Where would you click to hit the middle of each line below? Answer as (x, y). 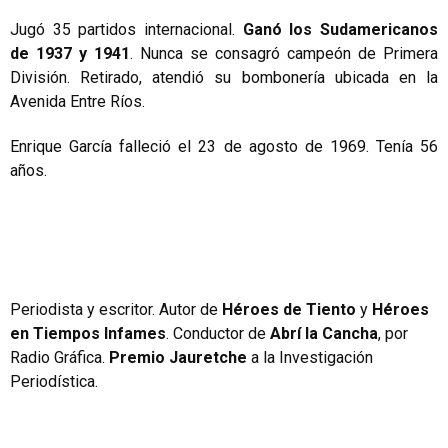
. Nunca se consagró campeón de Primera (284, 53)
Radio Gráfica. (59, 357)
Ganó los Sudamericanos (340, 29)
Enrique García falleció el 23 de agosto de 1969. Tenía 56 (224, 146)
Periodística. (54, 381)
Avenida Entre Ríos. (77, 101)
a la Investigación (312, 357)
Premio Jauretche (180, 357)
